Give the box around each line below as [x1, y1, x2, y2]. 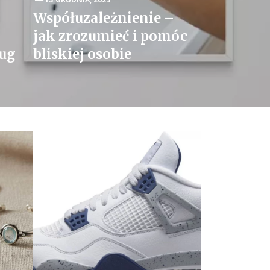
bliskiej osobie [33, 46, 132, 63]
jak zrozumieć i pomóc [33, 28, 187, 45]
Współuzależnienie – [33, 10, 175, 27]
